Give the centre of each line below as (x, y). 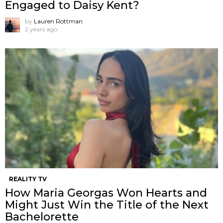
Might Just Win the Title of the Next (107, 205)
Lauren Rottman (58, 21)
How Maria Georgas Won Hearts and (106, 193)
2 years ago (41, 29)
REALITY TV (28, 179)
